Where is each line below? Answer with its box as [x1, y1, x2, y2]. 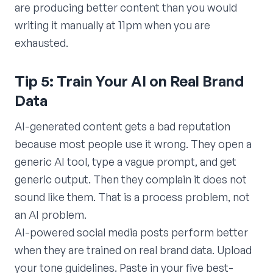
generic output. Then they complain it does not [15, 172, 247, 186]
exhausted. [15, 35, 68, 49]
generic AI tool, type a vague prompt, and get [15, 154, 236, 168]
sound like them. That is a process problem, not [15, 190, 250, 204]
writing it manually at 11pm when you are [15, 18, 210, 32]
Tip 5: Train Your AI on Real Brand [15, 71, 244, 90]
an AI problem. [15, 207, 87, 221]
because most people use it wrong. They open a [15, 136, 252, 151]
